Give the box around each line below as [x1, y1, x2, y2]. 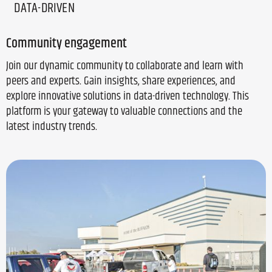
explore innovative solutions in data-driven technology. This [6, 89, 249, 103]
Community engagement [6, 35, 127, 50]
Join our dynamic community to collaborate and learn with [6, 59, 243, 72]
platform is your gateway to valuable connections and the [6, 104, 242, 118]
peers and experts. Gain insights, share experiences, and [6, 74, 236, 87]
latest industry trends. [6, 120, 97, 133]
